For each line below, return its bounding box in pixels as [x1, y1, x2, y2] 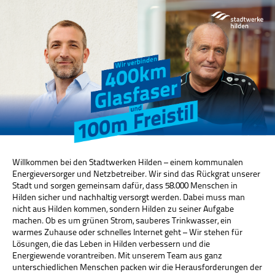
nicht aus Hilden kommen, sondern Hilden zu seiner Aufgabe [12, 204, 234, 214]
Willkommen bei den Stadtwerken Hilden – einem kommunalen [12, 158, 243, 168]
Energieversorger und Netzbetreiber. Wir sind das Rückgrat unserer [12, 169, 260, 179]
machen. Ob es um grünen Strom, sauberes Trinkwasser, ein [12, 216, 231, 226]
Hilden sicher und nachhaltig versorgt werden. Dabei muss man [12, 193, 245, 203]
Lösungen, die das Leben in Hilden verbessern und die [12, 239, 210, 249]
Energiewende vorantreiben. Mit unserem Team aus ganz [12, 251, 222, 261]
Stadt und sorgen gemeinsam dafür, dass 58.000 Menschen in [12, 181, 238, 191]
